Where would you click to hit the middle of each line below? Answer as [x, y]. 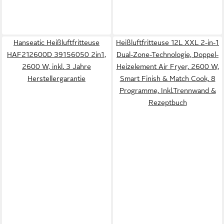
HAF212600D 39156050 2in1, [56, 54]
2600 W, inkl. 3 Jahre [56, 66]
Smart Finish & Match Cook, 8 [167, 78]
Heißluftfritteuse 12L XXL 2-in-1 [167, 42]
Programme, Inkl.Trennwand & [167, 90]
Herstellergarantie [56, 78]
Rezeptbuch [167, 102]
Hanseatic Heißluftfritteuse [56, 42]
